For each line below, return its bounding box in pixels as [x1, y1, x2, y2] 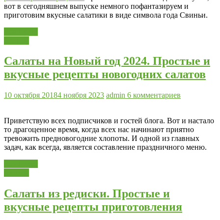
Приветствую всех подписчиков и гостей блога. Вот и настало [4, 116, 214, 125]
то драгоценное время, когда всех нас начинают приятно [4, 125, 194, 134]
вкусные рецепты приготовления [4, 200, 182, 214]
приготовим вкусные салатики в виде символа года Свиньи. [4, 10, 208, 19]
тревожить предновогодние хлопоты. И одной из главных [4, 134, 199, 143]
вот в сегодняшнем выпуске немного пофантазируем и [4, 1, 189, 10]
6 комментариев [127, 91, 181, 100]
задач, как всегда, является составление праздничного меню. [4, 143, 207, 152]
